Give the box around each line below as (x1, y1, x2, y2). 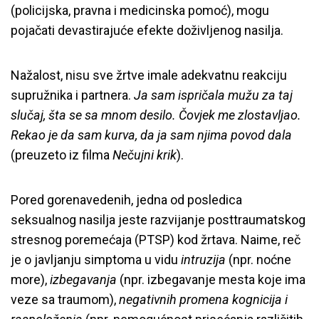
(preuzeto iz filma (11, 147, 113, 162)
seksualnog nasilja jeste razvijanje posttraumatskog (11, 211, 305, 227)
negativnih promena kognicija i (119, 291, 288, 307)
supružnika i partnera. (11, 87, 134, 103)
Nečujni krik (113, 147, 177, 162)
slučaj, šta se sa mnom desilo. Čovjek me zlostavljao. (11, 107, 301, 122)
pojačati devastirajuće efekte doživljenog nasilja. (11, 22, 286, 38)
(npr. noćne (226, 251, 291, 267)
